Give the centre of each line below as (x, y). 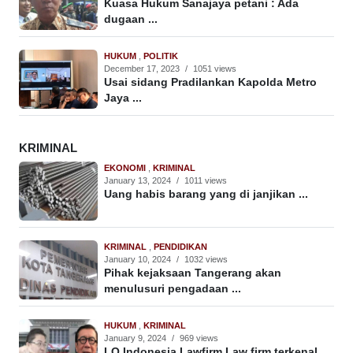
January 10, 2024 (137, 260)
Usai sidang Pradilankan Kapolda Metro (210, 83)
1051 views (215, 69)
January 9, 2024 (135, 338)
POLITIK (161, 56)
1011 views (206, 181)
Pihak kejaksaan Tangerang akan (193, 273)
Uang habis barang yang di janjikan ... (206, 195)
